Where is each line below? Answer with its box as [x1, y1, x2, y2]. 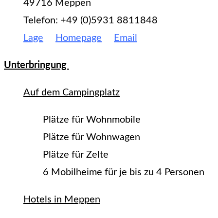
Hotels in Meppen [23, 194, 100, 204]
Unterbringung [4, 60, 69, 70]
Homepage [55, 33, 102, 43]
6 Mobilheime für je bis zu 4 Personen [43, 167, 204, 177]
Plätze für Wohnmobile [43, 114, 141, 125]
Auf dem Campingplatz [23, 87, 120, 97]
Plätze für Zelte [43, 149, 109, 160]
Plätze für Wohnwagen [43, 132, 140, 142]
